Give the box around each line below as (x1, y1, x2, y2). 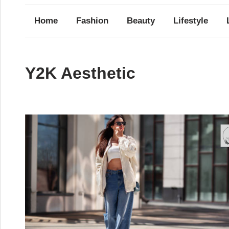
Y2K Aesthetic (25, 64, 136, 83)
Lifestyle (173, 16, 209, 26)
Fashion (76, 16, 109, 26)
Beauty (127, 16, 155, 26)
